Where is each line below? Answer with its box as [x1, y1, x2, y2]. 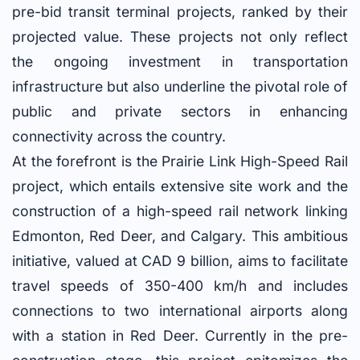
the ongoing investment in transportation [12, 53, 348, 71]
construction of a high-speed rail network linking [12, 202, 348, 220]
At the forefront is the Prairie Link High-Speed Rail [12, 153, 348, 170]
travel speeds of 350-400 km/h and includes [12, 277, 348, 295]
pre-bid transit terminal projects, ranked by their [12, 3, 348, 21]
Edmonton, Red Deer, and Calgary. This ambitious [12, 227, 348, 245]
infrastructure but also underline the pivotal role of [12, 78, 348, 96]
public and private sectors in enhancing [12, 103, 348, 121]
